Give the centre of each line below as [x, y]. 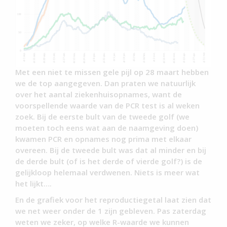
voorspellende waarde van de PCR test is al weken [107, 106]
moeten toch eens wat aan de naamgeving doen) [107, 128]
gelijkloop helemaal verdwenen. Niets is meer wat [107, 173]
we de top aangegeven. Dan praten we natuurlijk [105, 83]
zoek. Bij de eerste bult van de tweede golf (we [102, 117]
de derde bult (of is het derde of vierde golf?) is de [109, 161]
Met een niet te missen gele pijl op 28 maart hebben [112, 72]
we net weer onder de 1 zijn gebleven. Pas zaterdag [111, 211]
